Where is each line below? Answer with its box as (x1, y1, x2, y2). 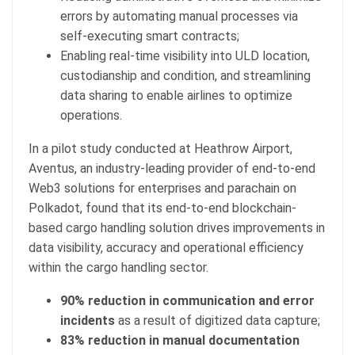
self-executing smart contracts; (60, 28, 242, 44)
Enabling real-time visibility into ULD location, (60, 48, 310, 63)
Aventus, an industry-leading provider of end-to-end (29, 160, 315, 176)
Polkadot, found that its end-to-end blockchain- (29, 200, 296, 216)
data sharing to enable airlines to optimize (60, 87, 292, 103)
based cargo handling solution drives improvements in (29, 219, 325, 235)
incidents (60, 312, 118, 328)
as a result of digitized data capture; (118, 312, 323, 328)
